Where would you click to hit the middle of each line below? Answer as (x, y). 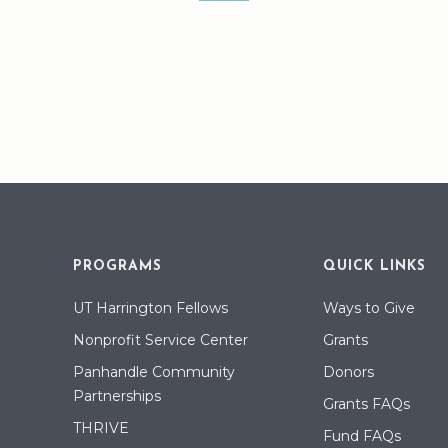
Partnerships (116, 396)
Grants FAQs (366, 404)
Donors (348, 372)
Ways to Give (368, 308)
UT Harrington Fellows (150, 308)
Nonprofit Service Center (160, 340)
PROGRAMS (117, 266)
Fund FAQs (361, 436)
